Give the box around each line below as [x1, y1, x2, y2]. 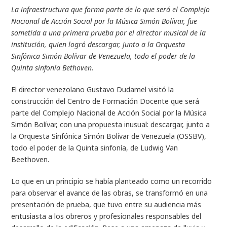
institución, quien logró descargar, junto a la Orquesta [11, 39, 185, 49]
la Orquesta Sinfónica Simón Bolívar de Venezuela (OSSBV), [11, 131, 207, 141]
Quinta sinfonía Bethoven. [11, 62, 94, 72]
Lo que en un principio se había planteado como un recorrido [11, 176, 212, 186]
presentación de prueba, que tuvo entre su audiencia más [11, 199, 202, 209]
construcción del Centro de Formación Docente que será [11, 96, 200, 106]
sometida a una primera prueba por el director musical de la [11, 27, 206, 37]
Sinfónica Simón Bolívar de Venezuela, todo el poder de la [11, 51, 196, 61]
